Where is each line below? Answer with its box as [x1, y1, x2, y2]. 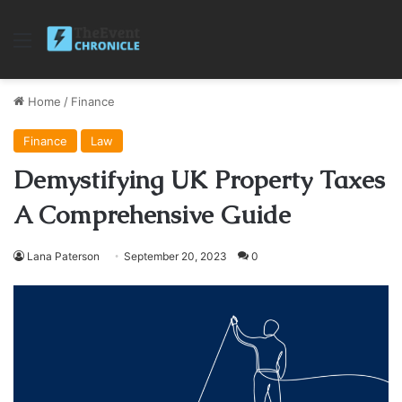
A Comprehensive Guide [13, 198, 291, 231]
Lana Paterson [27, 249, 100, 263]
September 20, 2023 [124, 249, 227, 263]
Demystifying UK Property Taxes [13, 163, 385, 196]
